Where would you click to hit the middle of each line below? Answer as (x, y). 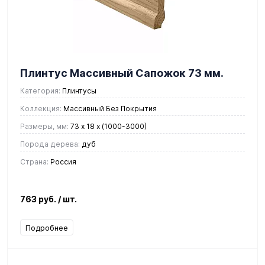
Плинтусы (78, 91)
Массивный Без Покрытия (109, 108)
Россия (62, 161)
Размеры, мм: (44, 126)
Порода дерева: (50, 144)
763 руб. (39, 199)
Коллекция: (41, 108)
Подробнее (47, 227)
